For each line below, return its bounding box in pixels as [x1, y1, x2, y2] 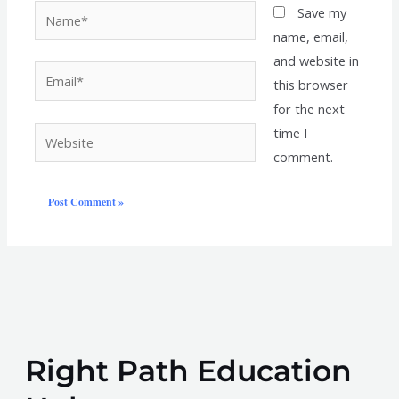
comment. [273, 147, 333, 166]
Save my [297, 3, 346, 21]
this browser [273, 75, 348, 94]
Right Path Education [25, 352, 352, 388]
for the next [273, 99, 345, 118]
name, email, [273, 27, 348, 45]
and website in [273, 51, 359, 69]
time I [273, 123, 307, 142]
